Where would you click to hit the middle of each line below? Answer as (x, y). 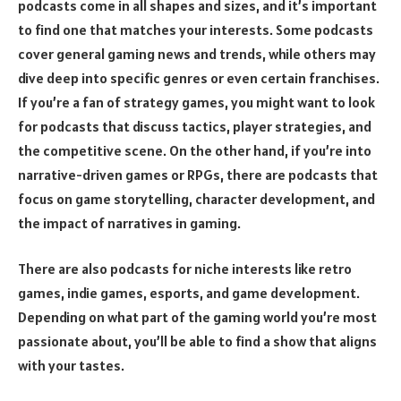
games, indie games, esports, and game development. (189, 293)
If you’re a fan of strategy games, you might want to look (196, 102)
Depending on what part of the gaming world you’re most (197, 317)
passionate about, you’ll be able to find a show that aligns (197, 341)
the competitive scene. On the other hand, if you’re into (195, 150)
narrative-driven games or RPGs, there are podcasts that (198, 174)
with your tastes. (71, 366)
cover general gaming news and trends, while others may (197, 53)
